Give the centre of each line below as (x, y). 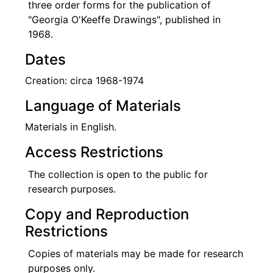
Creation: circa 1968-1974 (84, 81)
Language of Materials (103, 106)
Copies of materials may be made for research (136, 254)
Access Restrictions (94, 152)
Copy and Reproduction (107, 214)
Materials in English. (71, 127)
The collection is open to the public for (118, 175)
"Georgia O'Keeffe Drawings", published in (124, 20)
